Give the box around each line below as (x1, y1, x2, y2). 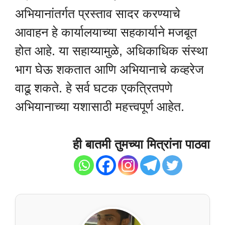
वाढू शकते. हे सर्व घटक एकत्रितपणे (15, 81, 172, 95)
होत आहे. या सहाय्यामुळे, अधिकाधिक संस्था (15, 44, 208, 58)
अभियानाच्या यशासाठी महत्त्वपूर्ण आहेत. (15, 99, 184, 114)
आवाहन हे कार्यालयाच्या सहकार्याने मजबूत (15, 25, 197, 40)
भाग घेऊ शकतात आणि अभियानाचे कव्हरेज (15, 62, 204, 77)
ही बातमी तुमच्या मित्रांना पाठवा (73, 137, 210, 151)
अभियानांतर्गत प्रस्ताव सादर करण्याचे (15, 7, 180, 21)
